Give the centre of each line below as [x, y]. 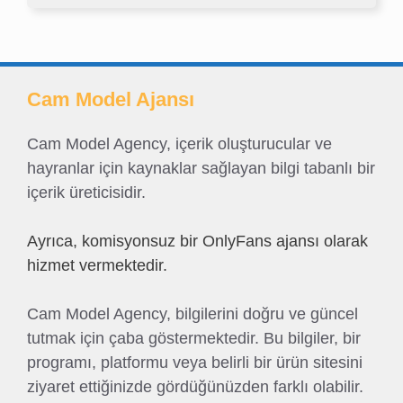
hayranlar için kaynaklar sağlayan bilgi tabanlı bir [201, 168]
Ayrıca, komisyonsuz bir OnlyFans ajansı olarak [197, 241]
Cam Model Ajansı [111, 99]
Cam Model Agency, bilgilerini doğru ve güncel [193, 314]
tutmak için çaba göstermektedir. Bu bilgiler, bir [194, 338]
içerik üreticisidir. [86, 193]
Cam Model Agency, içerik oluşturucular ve [179, 144]
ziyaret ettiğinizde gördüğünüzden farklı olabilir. [195, 387]
